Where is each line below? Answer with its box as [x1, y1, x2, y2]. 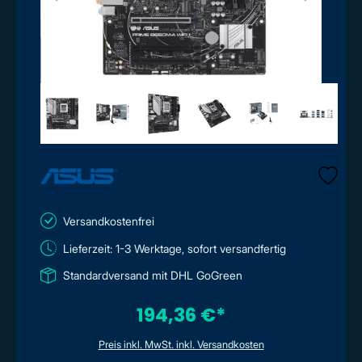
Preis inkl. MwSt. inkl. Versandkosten [98, 338, 264, 351]
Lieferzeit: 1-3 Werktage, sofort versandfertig [63, 241, 286, 255]
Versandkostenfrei [63, 213, 154, 228]
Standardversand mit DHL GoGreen [63, 268, 242, 282]
